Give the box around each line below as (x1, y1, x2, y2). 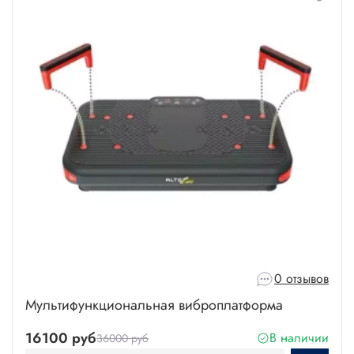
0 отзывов (274, 269, 329, 288)
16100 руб (25, 327, 96, 348)
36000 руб (96, 330, 149, 346)
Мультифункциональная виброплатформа (25, 294, 283, 315)
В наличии (269, 329, 329, 348)
